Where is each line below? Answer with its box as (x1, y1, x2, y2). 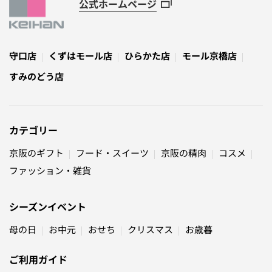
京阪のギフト (9, 146, 64, 160)
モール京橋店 (182, 49, 237, 63)
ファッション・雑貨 (9, 164, 91, 177)
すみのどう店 (9, 70, 64, 83)
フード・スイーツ (76, 146, 149, 160)
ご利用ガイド (9, 252, 67, 267)
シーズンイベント (9, 199, 86, 214)
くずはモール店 (49, 49, 112, 63)
